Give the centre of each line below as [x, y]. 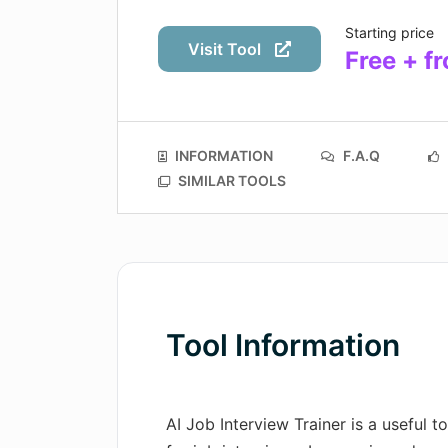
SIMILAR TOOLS [230, 180]
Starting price [389, 32]
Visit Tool [226, 49]
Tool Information [283, 345]
